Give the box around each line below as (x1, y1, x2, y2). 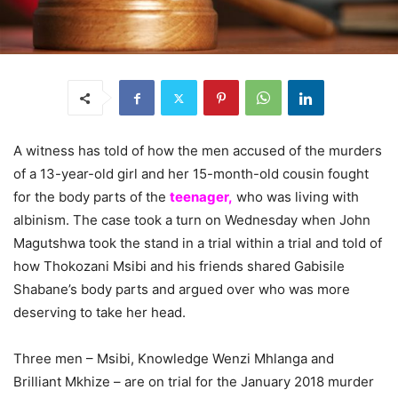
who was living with (233, 188, 359, 206)
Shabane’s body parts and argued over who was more (13, 281, 350, 298)
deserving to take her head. (13, 304, 186, 322)
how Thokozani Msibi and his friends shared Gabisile (13, 258, 345, 275)
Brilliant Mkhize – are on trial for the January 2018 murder (13, 373, 374, 391)
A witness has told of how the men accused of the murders (13, 142, 382, 160)
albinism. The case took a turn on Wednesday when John (13, 211, 370, 229)
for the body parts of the (13, 188, 170, 206)
